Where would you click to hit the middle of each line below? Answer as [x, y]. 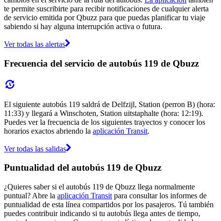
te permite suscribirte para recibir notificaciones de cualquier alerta [106, 9]
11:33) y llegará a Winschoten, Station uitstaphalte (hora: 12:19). [104, 113]
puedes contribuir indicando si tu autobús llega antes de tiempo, [102, 213]
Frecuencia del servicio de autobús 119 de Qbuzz [101, 63]
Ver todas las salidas [35, 148]
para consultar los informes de [159, 195]
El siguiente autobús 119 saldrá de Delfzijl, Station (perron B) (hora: [110, 104]
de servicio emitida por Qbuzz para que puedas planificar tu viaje [105, 18]
